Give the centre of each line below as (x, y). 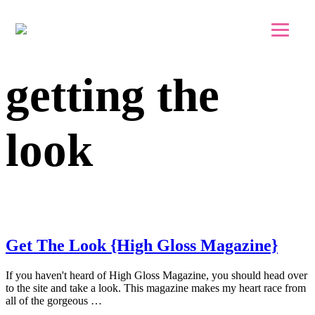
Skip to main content (79, 17)
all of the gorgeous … (54, 300)
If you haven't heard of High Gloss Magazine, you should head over (156, 275)
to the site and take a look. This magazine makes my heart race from (156, 288)
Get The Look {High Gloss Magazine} (142, 245)
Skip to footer (64, 30)
